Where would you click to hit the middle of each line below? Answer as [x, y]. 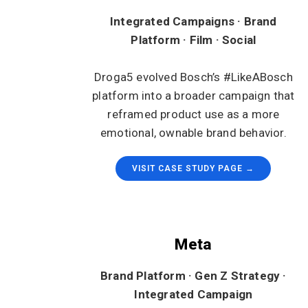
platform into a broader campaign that [194, 96]
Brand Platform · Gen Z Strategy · [194, 276]
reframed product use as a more [194, 114]
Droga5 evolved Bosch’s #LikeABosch [193, 77]
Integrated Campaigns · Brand [194, 21]
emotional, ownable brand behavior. [193, 133]
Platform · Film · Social [194, 40]
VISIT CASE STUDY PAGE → [194, 168]
